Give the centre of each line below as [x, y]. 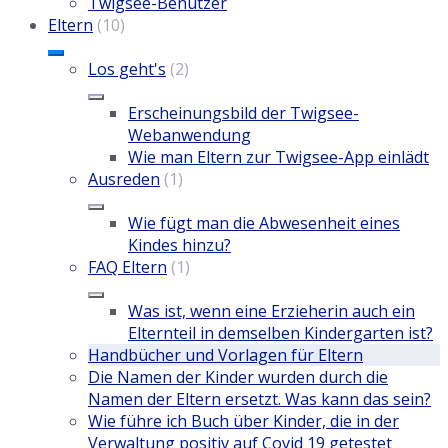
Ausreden [124, 179]
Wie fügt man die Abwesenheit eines [264, 223]
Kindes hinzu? [179, 245]
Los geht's [127, 69]
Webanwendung [189, 135]
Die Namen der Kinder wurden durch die [238, 377]
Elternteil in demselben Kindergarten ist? [280, 333]
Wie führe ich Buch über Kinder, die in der [243, 421]
